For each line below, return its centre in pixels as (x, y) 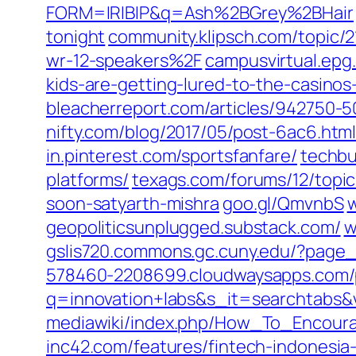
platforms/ (88, 180)
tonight (76, 37)
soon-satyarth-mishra (133, 203)
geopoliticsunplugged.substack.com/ (193, 227)
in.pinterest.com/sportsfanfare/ (172, 156)
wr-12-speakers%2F (124, 60)
